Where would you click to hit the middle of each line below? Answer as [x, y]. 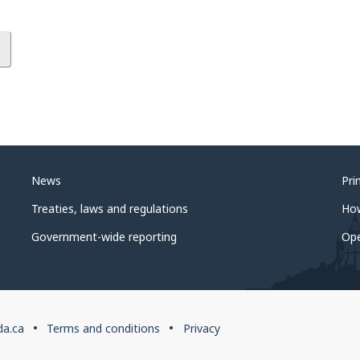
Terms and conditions [104, 329]
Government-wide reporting [104, 236]
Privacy [201, 329]
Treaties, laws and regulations [110, 208]
